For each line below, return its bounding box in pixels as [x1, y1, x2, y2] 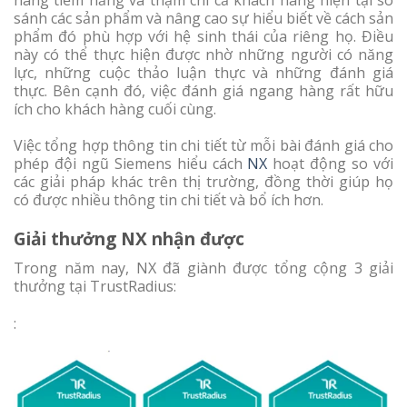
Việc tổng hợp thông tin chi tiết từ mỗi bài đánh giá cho [14, 135, 393, 156]
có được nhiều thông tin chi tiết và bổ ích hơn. [14, 190, 323, 211]
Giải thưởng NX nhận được [14, 226, 244, 252]
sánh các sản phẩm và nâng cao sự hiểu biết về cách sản [14, 7, 393, 28]
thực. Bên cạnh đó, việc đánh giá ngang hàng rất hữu [14, 80, 393, 101]
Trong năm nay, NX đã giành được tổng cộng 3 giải [14, 257, 393, 278]
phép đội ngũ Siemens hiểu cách [14, 154, 243, 174]
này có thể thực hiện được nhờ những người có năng [14, 44, 393, 65]
